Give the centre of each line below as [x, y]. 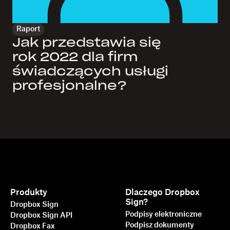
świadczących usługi [90, 72]
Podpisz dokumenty [160, 225]
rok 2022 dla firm [75, 57]
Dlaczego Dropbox [163, 192]
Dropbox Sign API [41, 215]
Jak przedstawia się [87, 43]
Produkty [29, 192]
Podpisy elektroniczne [164, 214]
